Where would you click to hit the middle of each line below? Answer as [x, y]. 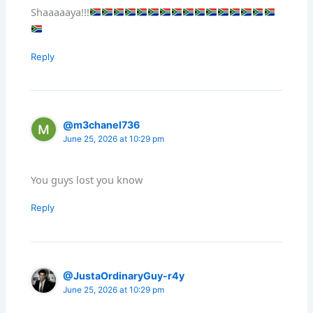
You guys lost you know [87, 180]
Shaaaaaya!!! [60, 12]
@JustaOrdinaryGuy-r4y [124, 276]
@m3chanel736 [102, 124]
